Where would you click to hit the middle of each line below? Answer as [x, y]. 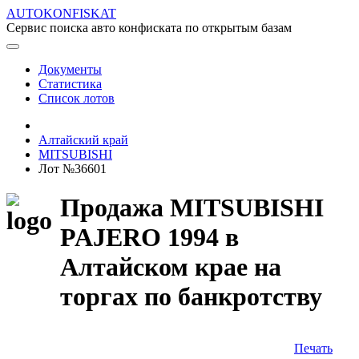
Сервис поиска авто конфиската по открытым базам [149, 28]
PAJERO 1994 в [149, 238]
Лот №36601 [73, 169]
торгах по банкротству [191, 297]
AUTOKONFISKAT [61, 13]
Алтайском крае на [171, 267]
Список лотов [77, 98]
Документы [70, 69]
